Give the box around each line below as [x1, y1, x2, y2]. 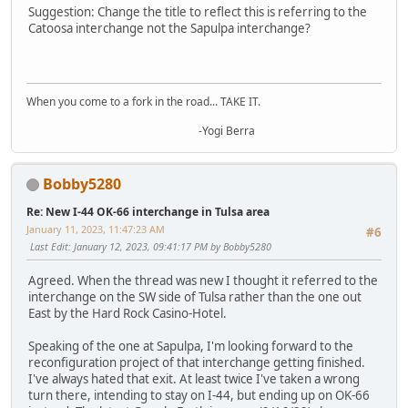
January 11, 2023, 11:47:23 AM [26, 221, 165, 236]
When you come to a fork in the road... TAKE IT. [26, 93, 260, 109]
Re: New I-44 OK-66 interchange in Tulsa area [26, 203, 270, 219]
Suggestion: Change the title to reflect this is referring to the [28, 4, 367, 21]
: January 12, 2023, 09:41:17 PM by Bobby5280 [68, 239, 271, 253]
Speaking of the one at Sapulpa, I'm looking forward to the [28, 338, 353, 355]
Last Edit [30, 239, 68, 253]
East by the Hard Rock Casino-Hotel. [28, 305, 227, 322]
